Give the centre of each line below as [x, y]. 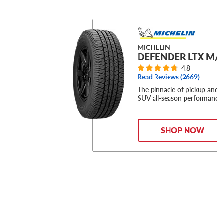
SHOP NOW [182, 130]
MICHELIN [154, 47]
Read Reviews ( [160, 77]
